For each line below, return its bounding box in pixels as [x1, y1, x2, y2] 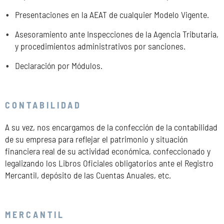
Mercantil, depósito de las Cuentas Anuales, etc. [5, 169, 171, 180]
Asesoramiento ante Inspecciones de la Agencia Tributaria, [15, 28, 218, 39]
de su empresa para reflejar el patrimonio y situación [5, 133, 188, 144]
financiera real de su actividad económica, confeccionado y [5, 145, 210, 156]
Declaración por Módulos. [15, 59, 102, 71]
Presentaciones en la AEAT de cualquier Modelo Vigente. [15, 8, 209, 20]
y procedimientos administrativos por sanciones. [15, 40, 185, 51]
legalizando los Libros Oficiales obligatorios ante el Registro [5, 157, 213, 168]
